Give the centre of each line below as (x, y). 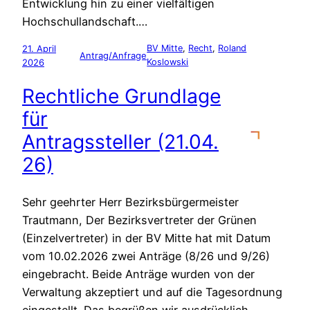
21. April (39, 48)
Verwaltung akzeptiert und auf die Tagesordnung (152, 292)
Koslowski (168, 62)
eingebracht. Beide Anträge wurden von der (138, 274)
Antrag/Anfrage (113, 55)
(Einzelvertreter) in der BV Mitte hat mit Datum (146, 238)
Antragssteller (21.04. (120, 142)
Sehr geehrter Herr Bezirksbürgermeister (130, 202)
